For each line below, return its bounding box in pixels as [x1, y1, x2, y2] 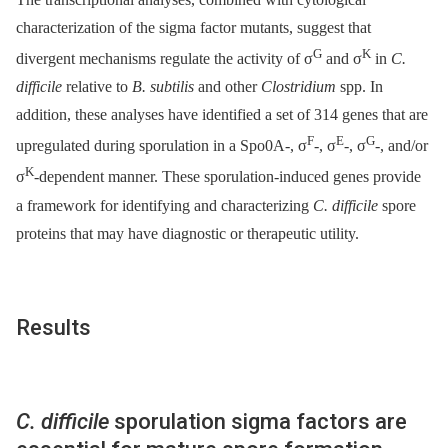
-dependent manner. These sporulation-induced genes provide [34, 168, 421, 186]
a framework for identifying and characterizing [16, 196, 313, 214]
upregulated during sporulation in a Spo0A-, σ [16, 137, 307, 155]
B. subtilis [132, 77, 194, 95]
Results [16, 314, 91, 340]
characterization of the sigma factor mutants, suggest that [16, 18, 371, 36]
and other [194, 77, 261, 95]
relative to [62, 77, 132, 95]
